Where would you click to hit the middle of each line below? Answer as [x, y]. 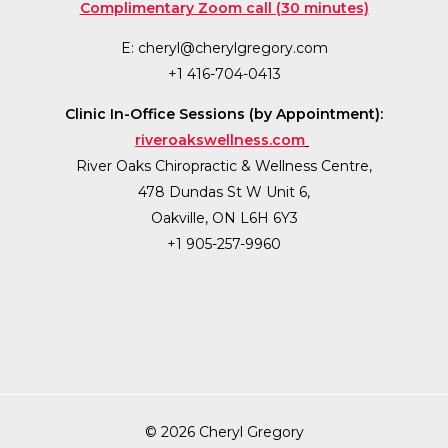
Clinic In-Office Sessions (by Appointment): [224, 113]
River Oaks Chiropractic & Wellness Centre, [224, 165]
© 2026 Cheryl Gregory [224, 431]
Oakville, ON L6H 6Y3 [224, 217]
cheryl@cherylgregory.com [232, 47]
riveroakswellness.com [220, 139]
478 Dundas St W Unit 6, [224, 191]
